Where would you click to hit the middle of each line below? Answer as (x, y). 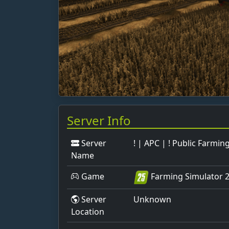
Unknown (152, 199)
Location (88, 211)
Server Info (99, 120)
